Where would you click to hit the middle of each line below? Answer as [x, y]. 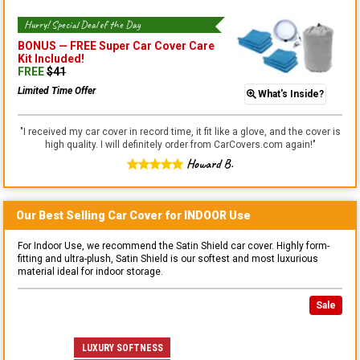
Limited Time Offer [57, 90]
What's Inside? [291, 94]
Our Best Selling [62, 216]
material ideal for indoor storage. [90, 272]
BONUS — [44, 45]
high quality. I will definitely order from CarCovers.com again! [178, 145]
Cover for [155, 216]
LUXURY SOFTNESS [122, 348]
